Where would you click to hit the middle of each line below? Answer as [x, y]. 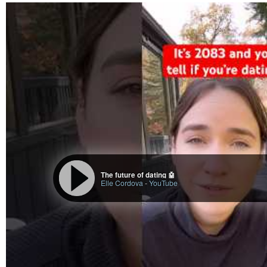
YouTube [163, 182]
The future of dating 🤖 [138, 175]
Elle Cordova [122, 182]
